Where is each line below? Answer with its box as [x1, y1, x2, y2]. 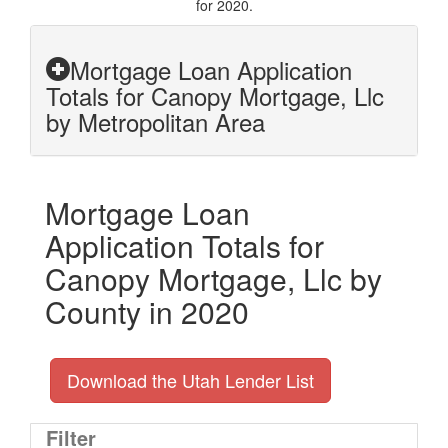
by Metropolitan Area [46, 104, 265, 139]
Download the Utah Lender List [67, 367, 314, 393]
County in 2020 [45, 290, 249, 333]
